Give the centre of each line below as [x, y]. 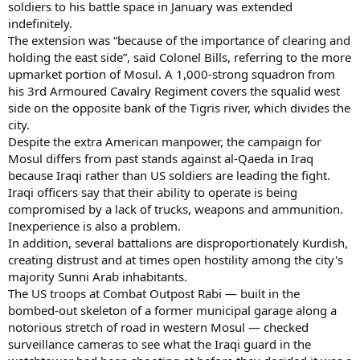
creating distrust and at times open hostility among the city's [176, 259]
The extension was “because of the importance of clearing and [179, 40]
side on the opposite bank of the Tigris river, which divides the [179, 107]
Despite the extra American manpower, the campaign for [165, 141]
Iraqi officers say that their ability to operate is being [153, 192]
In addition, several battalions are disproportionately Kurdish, [178, 242]
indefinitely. [40, 23]
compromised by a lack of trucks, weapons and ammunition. [176, 209]
